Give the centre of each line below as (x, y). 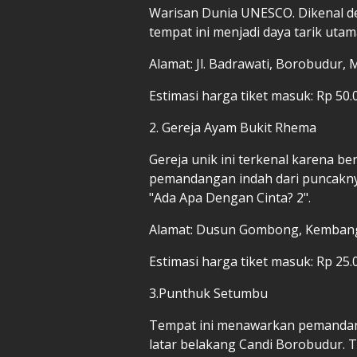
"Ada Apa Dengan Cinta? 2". (230, 197)
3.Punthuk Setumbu (208, 293)
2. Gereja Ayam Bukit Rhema (233, 127)
